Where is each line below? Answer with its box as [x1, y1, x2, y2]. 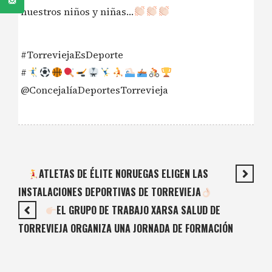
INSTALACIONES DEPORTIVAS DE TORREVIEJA [18, 185, 201, 200]
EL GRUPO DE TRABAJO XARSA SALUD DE [56, 203, 221, 218]
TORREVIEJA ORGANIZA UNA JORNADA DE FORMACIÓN [18, 221, 233, 236]
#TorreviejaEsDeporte [21, 48, 123, 62]
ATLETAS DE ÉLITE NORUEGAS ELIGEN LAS [39, 166, 209, 182]
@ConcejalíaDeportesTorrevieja [21, 83, 168, 97]
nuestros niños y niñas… [21, 4, 134, 18]
